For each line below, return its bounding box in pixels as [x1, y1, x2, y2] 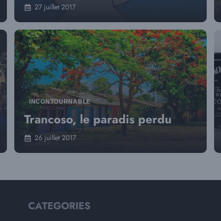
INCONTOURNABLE [29, 98, 91, 105]
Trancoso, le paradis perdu [24, 110, 172, 128]
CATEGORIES [28, 199, 91, 213]
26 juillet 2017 [35, 133, 76, 143]
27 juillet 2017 [35, 2, 75, 12]
